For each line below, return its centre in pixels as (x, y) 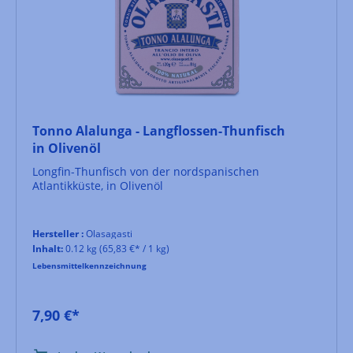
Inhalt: (48, 248)
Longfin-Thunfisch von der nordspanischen (146, 171)
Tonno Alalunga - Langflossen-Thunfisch (159, 130)
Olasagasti (108, 233)
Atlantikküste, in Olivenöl (98, 185)
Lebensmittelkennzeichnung (89, 265)
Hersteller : (58, 233)
